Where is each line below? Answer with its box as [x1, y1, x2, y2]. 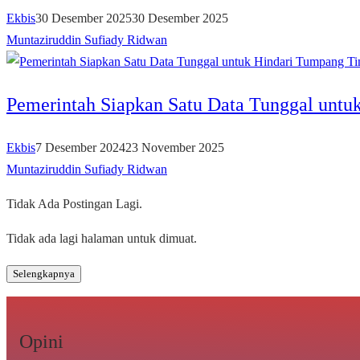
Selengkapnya [13, 267, 75, 280]
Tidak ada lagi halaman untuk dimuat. [6, 231, 197, 245]
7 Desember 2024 [35, 140, 125, 154]
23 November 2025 [125, 140, 224, 154]
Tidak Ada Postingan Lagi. [6, 196, 142, 211]
